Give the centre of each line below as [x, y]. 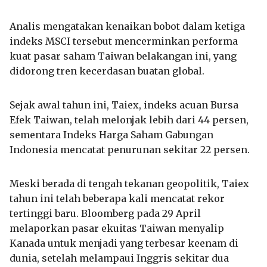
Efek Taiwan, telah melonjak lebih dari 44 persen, [129, 119]
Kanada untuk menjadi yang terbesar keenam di [124, 243]
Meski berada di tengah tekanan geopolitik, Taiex [129, 183]
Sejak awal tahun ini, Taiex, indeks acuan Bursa [124, 105]
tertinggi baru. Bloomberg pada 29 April [105, 213]
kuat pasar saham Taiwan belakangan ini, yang [123, 56]
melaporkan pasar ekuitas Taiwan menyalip [117, 228]
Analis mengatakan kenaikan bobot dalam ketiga [127, 26]
